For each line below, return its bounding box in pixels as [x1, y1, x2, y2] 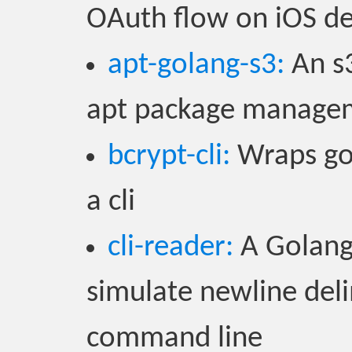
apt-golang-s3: [108, 50, 284, 81]
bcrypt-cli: [108, 141, 230, 172]
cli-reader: [108, 233, 233, 263]
